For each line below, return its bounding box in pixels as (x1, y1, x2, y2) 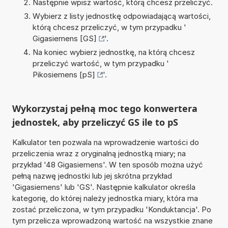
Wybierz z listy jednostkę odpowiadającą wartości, (32, 11, 211, 21)
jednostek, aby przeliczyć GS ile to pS (12, 116, 178, 128)
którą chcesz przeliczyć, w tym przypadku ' (32, 22, 186, 32)
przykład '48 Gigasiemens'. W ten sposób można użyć (12, 159, 203, 169)
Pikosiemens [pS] (32, 69, 95, 79)
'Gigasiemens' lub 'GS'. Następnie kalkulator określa (12, 182, 195, 192)
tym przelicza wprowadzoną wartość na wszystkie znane (12, 215, 213, 225)
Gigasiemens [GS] (32, 33, 97, 43)
